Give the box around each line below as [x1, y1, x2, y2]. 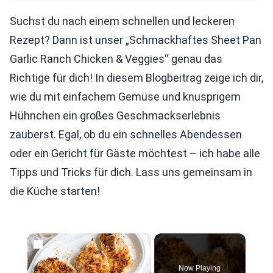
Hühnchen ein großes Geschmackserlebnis [10, 109, 221, 122]
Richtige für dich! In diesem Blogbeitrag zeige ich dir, [10, 71, 263, 84]
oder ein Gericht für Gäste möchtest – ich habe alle [10, 147, 260, 160]
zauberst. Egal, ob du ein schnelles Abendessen [10, 128, 242, 141]
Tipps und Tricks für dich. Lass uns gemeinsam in [10, 166, 252, 179]
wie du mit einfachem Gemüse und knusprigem [10, 90, 241, 103]
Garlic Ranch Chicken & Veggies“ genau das [10, 52, 222, 65]
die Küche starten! [10, 185, 100, 197]
